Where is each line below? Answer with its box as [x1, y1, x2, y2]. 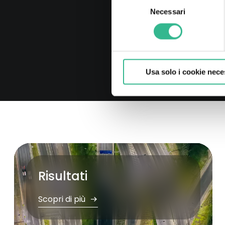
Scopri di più [38, 193, 87, 205]
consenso [111, 19, 144, 28]
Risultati [38, 168, 87, 184]
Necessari [150, 7, 185, 16]
